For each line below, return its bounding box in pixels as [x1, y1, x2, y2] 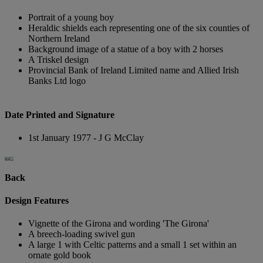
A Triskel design [28, 55, 89, 65]
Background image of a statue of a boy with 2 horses [28, 44, 223, 55]
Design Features [5, 195, 69, 206]
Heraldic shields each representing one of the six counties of [28, 23, 249, 33]
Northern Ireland [28, 33, 90, 44]
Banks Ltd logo [28, 76, 86, 86]
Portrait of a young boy [28, 12, 114, 23]
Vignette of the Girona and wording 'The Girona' [28, 218, 209, 229]
